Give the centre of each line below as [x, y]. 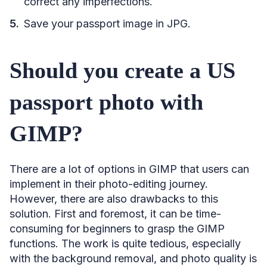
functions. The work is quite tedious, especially [125, 243]
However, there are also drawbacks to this [114, 198]
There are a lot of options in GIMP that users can [129, 169]
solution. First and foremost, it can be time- [115, 213]
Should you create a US [122, 70]
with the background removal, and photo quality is [133, 258]
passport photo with [106, 102]
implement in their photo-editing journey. [109, 184]
